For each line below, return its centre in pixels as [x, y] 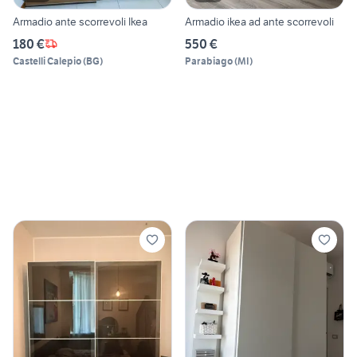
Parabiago [209, 61]
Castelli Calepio [47, 61]
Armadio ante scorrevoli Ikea [80, 21]
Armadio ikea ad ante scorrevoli [259, 21]
